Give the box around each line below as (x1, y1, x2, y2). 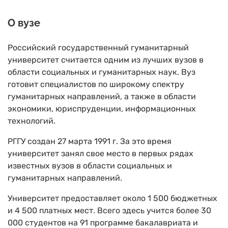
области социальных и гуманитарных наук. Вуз (8, 67, 195, 77)
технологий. (8, 116, 55, 126)
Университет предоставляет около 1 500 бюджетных (8, 193, 217, 203)
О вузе (8, 17, 40, 29)
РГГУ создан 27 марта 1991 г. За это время (8, 136, 172, 146)
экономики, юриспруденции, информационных (8, 104, 196, 113)
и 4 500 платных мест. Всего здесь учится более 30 (8, 206, 211, 215)
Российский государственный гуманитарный (8, 43, 189, 52)
